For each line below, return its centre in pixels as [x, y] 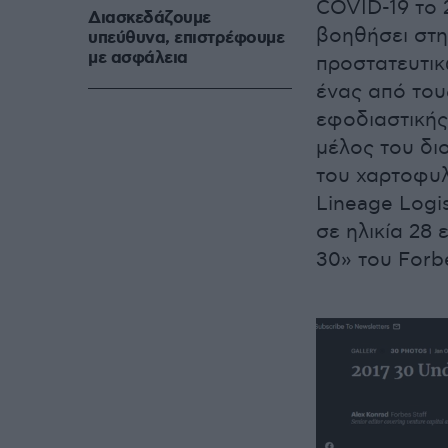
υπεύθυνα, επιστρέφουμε [186, 38]
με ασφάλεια [138, 58]
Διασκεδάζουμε [149, 18]
